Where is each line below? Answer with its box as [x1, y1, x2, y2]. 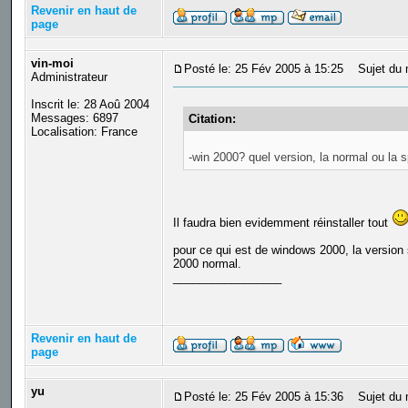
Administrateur [30, 70, 107, 85]
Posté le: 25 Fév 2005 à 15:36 [183, 390, 343, 404]
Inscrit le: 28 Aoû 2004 [30, 97, 149, 112]
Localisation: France [30, 125, 138, 139]
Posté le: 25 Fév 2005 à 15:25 [183, 62, 343, 76]
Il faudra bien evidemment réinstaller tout [172, 215, 392, 229]
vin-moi [30, 56, 74, 71]
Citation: [188, 112, 236, 127]
